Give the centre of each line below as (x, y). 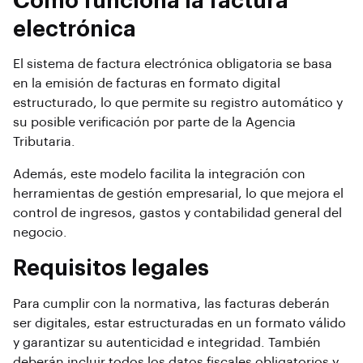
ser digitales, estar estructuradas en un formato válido (179, 323)
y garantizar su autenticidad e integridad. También (167, 342)
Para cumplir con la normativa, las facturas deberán (171, 303)
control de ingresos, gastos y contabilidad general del (177, 214)
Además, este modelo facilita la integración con (159, 175)
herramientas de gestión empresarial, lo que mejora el (178, 194)
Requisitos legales (111, 269)
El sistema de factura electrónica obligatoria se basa (173, 64)
